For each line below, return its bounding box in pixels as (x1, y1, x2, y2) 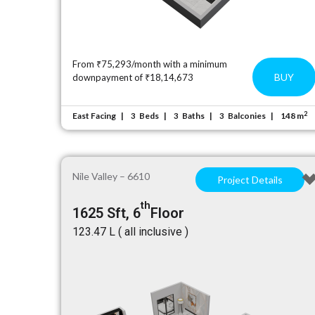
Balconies (228, 110, 266, 121)
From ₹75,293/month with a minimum (72, 58, 228, 70)
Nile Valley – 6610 (72, 170, 150, 182)
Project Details (217, 174, 283, 186)
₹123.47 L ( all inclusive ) (72, 225, 189, 238)
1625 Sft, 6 (72, 205, 141, 221)
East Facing (72, 110, 117, 121)
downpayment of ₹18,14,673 (72, 72, 194, 83)
